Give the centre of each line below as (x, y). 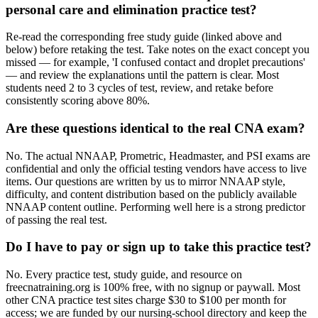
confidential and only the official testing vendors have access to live (156, 168)
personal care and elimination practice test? (131, 9)
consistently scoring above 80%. (78, 101)
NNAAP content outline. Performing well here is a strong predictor (155, 207)
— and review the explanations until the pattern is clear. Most (142, 75)
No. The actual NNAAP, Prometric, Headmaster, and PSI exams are (158, 155)
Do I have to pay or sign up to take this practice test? (159, 247)
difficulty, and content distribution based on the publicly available (151, 194)
